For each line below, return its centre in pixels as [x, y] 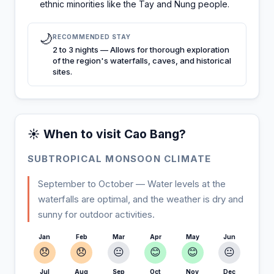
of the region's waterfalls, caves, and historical [142, 60]
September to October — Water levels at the [132, 183]
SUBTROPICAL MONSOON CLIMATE [120, 158]
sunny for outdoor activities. [96, 214]
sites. [62, 71]
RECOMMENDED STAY [92, 36]
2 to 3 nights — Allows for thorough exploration [141, 49]
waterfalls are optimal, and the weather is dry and [141, 199]
